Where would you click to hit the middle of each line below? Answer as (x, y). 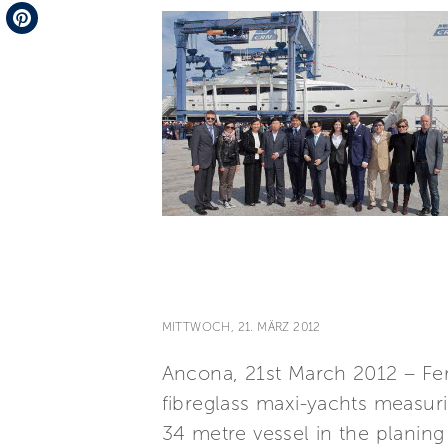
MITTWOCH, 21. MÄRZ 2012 (241, 327)
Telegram (39, 13)
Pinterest (36, 49)
